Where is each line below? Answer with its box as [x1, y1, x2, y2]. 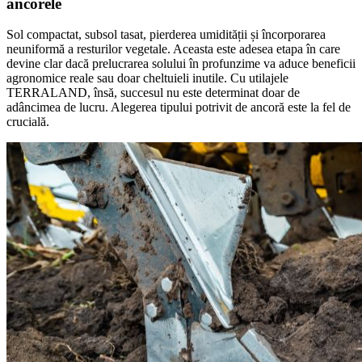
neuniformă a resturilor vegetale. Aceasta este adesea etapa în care [6, 42, 340, 57]
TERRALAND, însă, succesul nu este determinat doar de [6, 86, 300, 100]
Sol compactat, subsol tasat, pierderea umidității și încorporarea [6, 27, 326, 42]
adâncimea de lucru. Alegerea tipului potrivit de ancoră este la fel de [6, 100, 351, 115]
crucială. [6, 115, 49, 129]
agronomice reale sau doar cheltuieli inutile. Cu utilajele [6, 71, 288, 86]
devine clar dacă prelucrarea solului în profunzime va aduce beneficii [6, 57, 356, 71]
